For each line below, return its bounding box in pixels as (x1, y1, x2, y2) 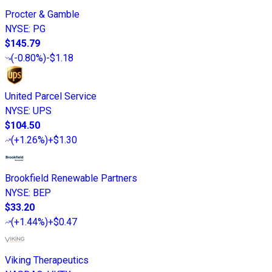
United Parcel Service (5, 90, 97, 103)
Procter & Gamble (5, 8, 80, 21)
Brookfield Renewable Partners (5, 172, 137, 185)
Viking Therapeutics (5, 254, 89, 267)
